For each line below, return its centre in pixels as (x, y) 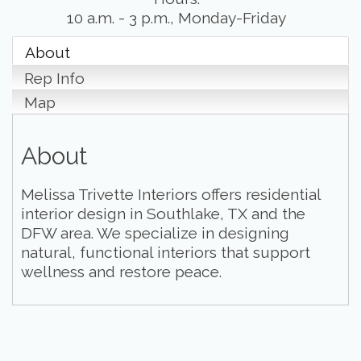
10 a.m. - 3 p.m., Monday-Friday (176, 18)
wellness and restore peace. (121, 272)
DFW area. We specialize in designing (155, 233)
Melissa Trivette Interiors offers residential (171, 195)
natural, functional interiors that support (166, 253)
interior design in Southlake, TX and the (163, 214)
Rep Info (54, 78)
